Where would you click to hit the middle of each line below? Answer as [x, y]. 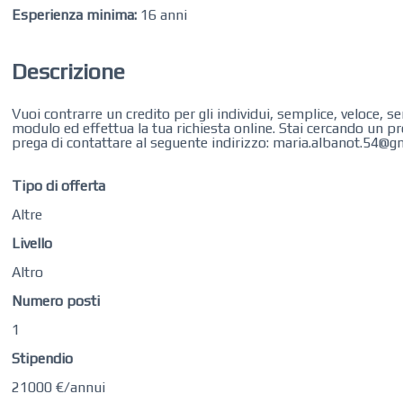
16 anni [162, 15]
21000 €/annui [59, 387]
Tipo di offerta [59, 186]
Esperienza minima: [75, 15]
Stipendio [43, 358]
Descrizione [69, 72]
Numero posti [56, 301]
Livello [32, 243]
